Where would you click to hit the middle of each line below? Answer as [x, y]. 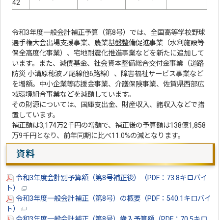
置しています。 [36, 115]
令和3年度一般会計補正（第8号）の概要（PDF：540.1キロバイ [113, 199]
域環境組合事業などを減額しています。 [74, 95]
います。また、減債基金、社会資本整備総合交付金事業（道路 [108, 64]
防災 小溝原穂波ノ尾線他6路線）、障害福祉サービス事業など [108, 74]
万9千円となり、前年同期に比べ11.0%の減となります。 [98, 136]
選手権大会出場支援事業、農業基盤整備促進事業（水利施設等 [108, 43]
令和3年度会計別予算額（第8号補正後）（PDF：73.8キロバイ [111, 178]
